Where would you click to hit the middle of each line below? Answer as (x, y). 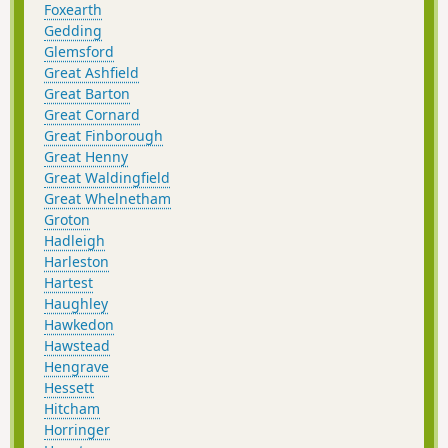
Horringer (77, 430)
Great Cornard (92, 115)
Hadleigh (74, 241)
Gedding (73, 31)
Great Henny (86, 157)
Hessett (69, 388)
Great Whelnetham (107, 199)
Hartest (68, 283)
